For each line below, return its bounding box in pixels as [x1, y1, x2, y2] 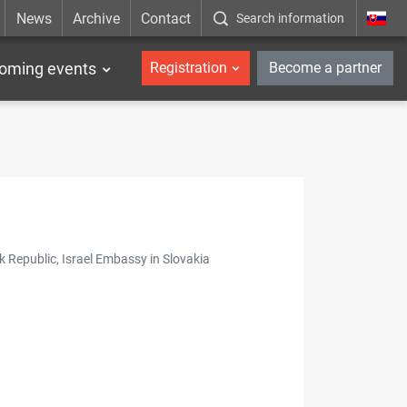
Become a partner [269, 59, 382, 76]
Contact [141, 9, 192, 27]
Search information [236, 11, 345, 25]
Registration [149, 59, 227, 76]
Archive [72, 9, 120, 27]
